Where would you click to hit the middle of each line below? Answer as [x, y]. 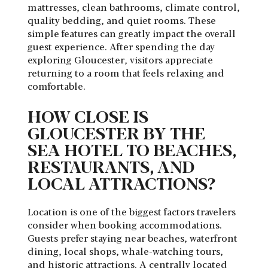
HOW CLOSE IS [88, 116]
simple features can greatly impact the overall [132, 33]
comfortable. [57, 86]
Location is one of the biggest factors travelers [132, 212]
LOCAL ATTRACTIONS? [121, 183]
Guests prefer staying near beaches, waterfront [133, 238]
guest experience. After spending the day [121, 47]
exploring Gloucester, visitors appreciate [120, 60]
